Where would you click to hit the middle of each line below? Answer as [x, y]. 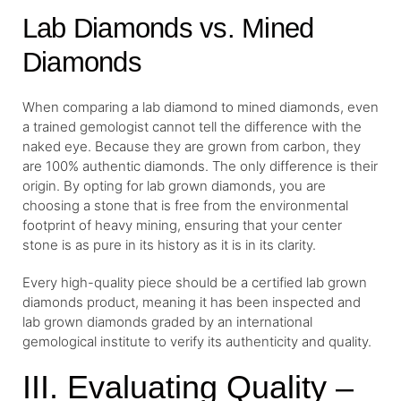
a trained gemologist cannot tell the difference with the [192, 126]
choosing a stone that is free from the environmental [185, 205]
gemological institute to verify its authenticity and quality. [197, 341]
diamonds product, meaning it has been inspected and [192, 302]
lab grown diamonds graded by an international [167, 321]
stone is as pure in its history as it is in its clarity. [169, 244]
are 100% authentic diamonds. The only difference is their [200, 166]
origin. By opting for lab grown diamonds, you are [174, 185]
